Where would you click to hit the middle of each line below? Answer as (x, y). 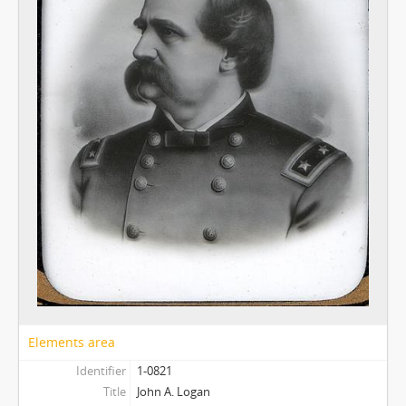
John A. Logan (173, 391)
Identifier (101, 370)
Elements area (72, 342)
